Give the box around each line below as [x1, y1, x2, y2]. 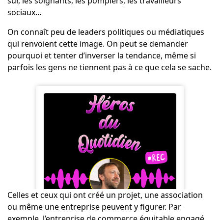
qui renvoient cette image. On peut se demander [7, 38, 188, 50]
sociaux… [7, 7, 42, 18]
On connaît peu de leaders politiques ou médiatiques [7, 27, 204, 38]
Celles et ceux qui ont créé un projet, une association [7, 190, 203, 201]
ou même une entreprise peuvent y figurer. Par [7, 201, 181, 213]
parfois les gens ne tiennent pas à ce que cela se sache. [7, 62, 212, 73]
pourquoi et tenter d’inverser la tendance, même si [7, 50, 196, 61]
